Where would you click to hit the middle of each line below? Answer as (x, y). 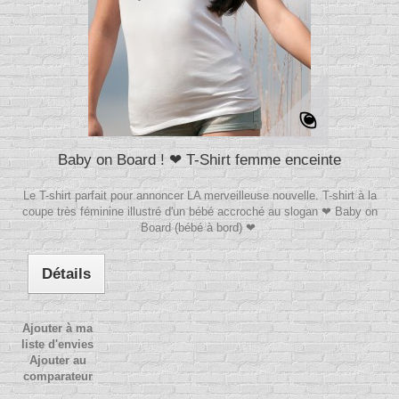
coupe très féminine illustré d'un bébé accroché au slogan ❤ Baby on (199, 212)
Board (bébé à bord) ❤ (199, 228)
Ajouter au (57, 361)
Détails (67, 274)
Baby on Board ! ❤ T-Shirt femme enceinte (199, 160)
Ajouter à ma (58, 329)
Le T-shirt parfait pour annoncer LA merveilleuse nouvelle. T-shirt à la (199, 196)
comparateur (57, 377)
